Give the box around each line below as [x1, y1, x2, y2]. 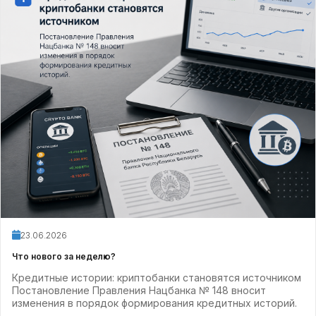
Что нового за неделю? [12, 251, 116, 262]
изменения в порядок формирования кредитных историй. [12, 297, 297, 309]
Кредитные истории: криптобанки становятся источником [12, 272, 301, 284]
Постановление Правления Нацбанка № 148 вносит [12, 284, 266, 296]
